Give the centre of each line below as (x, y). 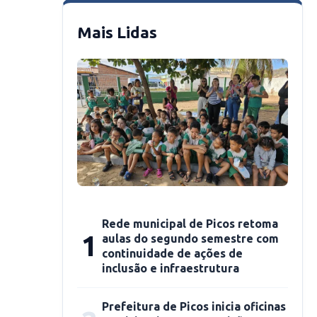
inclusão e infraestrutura (171, 268)
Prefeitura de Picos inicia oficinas (194, 306)
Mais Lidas (117, 32)
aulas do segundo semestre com (190, 238)
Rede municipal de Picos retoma (190, 224)
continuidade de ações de (172, 253)
